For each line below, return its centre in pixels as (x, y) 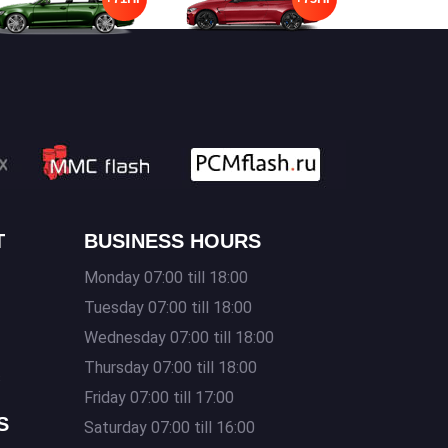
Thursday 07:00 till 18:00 (170, 367)
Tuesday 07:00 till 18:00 (167, 307)
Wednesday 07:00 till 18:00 (178, 337)
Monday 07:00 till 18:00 (165, 277)
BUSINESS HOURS (172, 241)
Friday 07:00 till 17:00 (158, 397)
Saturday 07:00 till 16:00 (169, 427)
